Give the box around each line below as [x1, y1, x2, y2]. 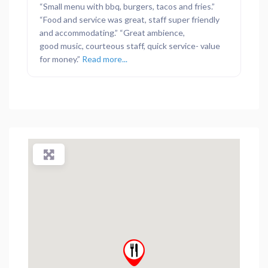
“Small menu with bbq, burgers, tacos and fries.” [39, 1, 215, 12]
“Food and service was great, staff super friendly [39, 14, 220, 25]
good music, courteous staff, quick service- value [39, 41, 220, 51]
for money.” [39, 54, 82, 65]
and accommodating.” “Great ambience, [39, 28, 185, 38]
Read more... [82, 54, 127, 65]
